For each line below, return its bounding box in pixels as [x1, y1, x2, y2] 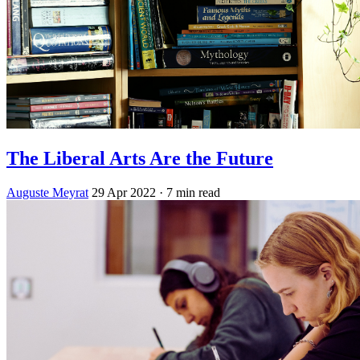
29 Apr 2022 [92, 185, 156, 199]
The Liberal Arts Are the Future [6, 147, 273, 169]
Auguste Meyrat [6, 185, 88, 199]
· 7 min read [159, 185, 220, 199]
